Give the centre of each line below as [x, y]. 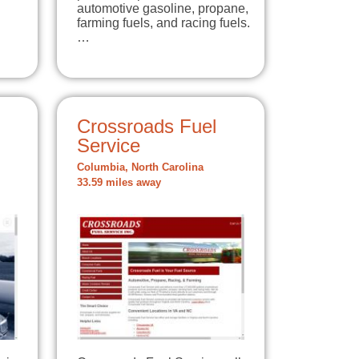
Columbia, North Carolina [140, 168]
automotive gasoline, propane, [163, 9]
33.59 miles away [119, 183]
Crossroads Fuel [147, 127]
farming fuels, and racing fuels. [163, 23]
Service [109, 146]
